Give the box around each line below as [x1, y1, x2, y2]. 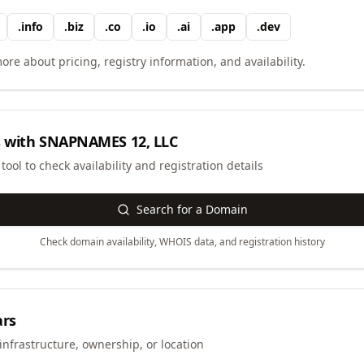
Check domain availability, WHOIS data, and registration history [39, 235, 325, 249]
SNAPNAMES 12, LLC [39, 132, 178, 151]
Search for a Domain [136, 201, 248, 217]
